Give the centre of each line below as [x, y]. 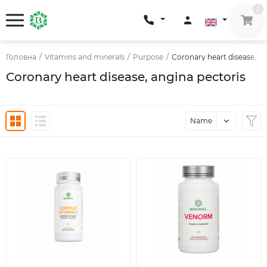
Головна [21, 57]
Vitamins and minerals [85, 57]
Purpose [148, 57]
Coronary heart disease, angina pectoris [126, 77]
